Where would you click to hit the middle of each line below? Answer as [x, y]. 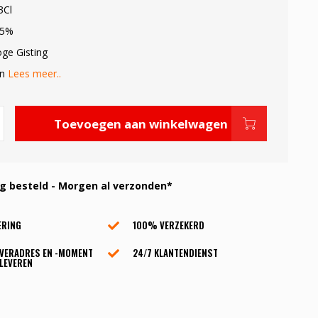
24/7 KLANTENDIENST [176, 253]
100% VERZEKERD [169, 225]
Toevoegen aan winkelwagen [141, 124]
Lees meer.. [34, 73]
